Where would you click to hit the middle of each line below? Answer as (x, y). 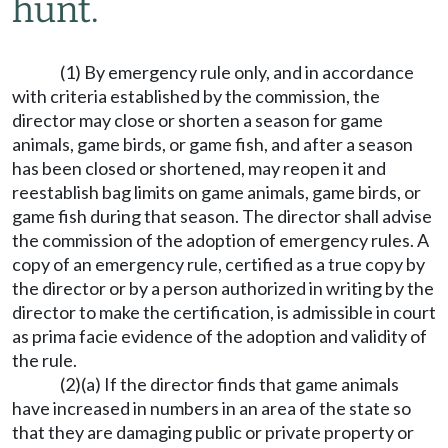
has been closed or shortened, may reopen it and (199, 168)
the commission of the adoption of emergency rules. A (220, 240)
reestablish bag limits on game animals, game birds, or (216, 192)
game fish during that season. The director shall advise (222, 216)
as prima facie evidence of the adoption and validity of (219, 336)
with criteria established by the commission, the (196, 96)
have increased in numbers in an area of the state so (211, 408)
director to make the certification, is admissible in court (224, 312)
